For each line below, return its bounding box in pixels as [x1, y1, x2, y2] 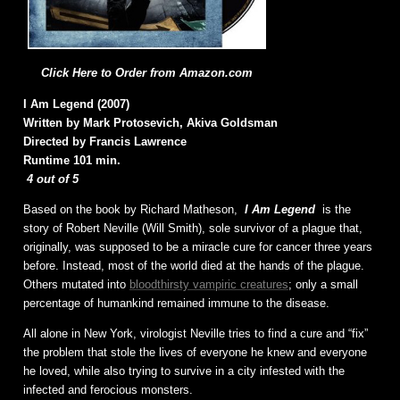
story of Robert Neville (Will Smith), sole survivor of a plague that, [23, 221, 362, 236]
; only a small [288, 278, 358, 292]
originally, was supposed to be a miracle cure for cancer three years [23, 240, 372, 254]
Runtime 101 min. [23, 154, 121, 168]
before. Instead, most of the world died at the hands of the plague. [23, 259, 364, 273]
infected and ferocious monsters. [23, 383, 193, 397]
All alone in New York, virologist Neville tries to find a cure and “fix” [23, 327, 368, 341]
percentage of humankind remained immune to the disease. [23, 296, 329, 311]
